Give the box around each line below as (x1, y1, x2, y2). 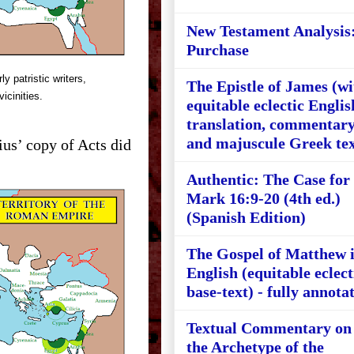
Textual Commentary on (186, 319, 352, 337)
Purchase (186, 41, 249, 58)
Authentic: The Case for (186, 171, 350, 188)
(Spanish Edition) (186, 209, 306, 226)
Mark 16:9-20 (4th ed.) (186, 190, 341, 207)
